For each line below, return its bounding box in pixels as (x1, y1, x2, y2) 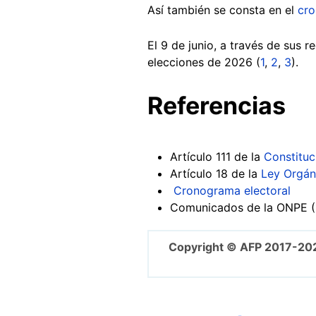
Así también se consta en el (147, 2, 298, 17)
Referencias (147, 90, 286, 120)
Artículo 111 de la (170, 149, 264, 164)
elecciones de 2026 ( (147, 54, 260, 69)
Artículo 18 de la (170, 166, 261, 181)
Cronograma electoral (170, 183, 291, 197)
